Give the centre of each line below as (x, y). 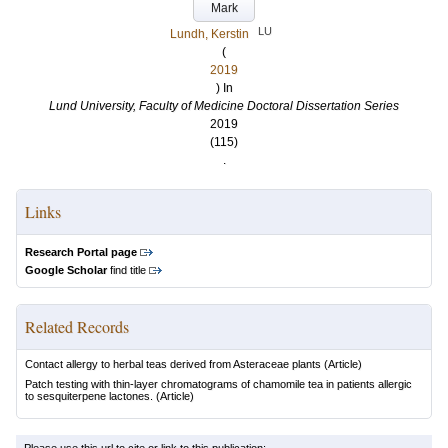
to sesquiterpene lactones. (89, 396)
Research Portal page (81, 252)
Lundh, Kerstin (209, 34)
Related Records (77, 326)
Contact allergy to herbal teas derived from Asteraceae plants (173, 364)
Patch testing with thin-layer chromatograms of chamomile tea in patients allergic (218, 384)
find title (126, 270)
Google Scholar (66, 270)
